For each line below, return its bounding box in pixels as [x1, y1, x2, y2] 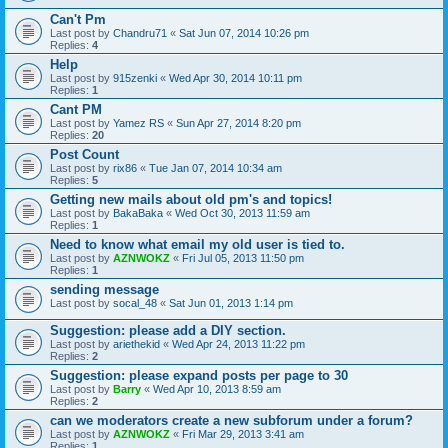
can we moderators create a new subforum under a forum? [50, 413, 413, 428]
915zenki [113, 72, 157, 84]
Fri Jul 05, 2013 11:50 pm [182, 252, 304, 264]
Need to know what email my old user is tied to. [50, 237, 345, 252]
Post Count [50, 147, 119, 162]
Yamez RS [113, 117, 164, 129]
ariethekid [113, 338, 160, 350]
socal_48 [113, 297, 157, 309]
